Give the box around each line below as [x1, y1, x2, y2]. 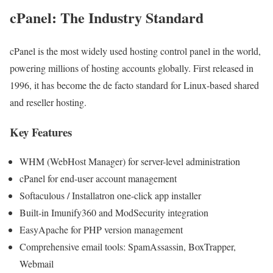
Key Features [10, 123, 72, 140]
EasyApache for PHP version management [19, 223, 183, 236]
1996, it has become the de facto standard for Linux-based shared [10, 78, 259, 91]
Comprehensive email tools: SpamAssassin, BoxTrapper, [19, 240, 236, 253]
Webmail [19, 257, 54, 271]
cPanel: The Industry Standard [10, 6, 204, 28]
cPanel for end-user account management [19, 172, 177, 185]
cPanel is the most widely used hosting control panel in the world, [10, 44, 261, 57]
